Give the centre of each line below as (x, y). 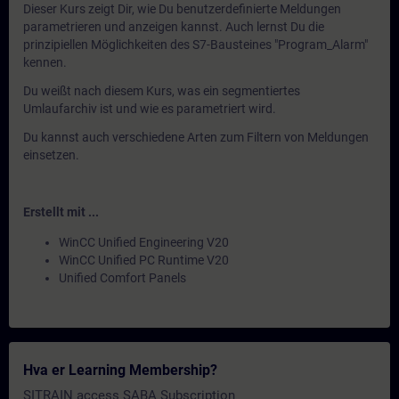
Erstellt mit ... (61, 212)
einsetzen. (51, 155)
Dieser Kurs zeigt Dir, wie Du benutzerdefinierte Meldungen (182, 9)
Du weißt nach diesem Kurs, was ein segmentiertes (162, 91)
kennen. (45, 62)
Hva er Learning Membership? (120, 370)
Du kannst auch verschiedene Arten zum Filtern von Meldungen (196, 137)
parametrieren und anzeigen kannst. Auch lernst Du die (174, 27)
